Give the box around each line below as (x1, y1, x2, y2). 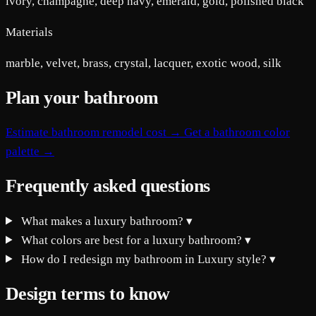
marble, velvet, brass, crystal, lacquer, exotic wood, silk (6, 56, 281, 70)
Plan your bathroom (6, 87, 159, 109)
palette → (6, 145, 54, 159)
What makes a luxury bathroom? (18, 214, 187, 228)
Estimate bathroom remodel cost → (6, 126, 184, 140)
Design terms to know (6, 283, 170, 304)
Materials (6, 25, 53, 39)
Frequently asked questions (6, 176, 210, 197)
